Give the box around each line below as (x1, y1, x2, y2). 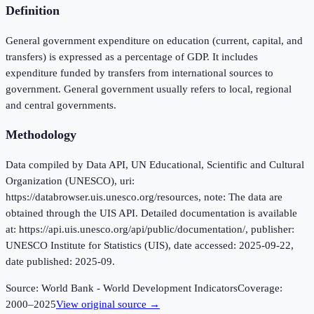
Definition (6, 4, 60, 18)
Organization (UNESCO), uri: (6, 175, 135, 187)
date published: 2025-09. (6, 256, 115, 268)
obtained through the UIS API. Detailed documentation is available (6, 207, 297, 219)
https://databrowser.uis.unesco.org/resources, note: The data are (6, 191, 282, 203)
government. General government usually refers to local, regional (6, 83, 292, 95)
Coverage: (238, 282, 282, 294)
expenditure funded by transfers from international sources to (6, 67, 273, 78)
